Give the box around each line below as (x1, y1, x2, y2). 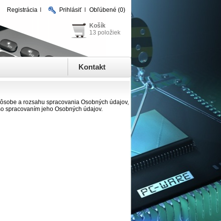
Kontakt (78, 63, 106, 71)
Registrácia (7, 6, 37, 13)
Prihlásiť (59, 6, 82, 13)
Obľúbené (89, 6, 116, 13)
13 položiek (89, 29, 120, 36)
